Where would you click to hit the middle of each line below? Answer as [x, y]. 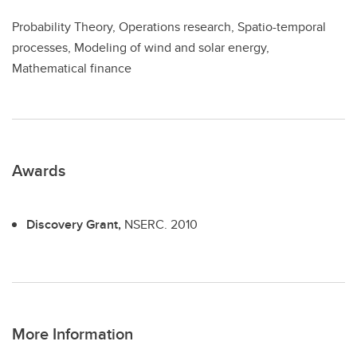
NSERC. [147, 224]
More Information [73, 333]
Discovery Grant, [75, 224]
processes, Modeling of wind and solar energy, [141, 47]
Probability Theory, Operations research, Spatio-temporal [169, 27]
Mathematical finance [72, 68]
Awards [39, 170]
